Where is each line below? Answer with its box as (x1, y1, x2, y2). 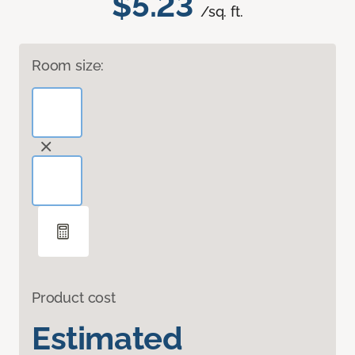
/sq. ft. (200, 3, 243, 21)
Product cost (32, 289, 116, 307)
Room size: (32, 57, 105, 74)
